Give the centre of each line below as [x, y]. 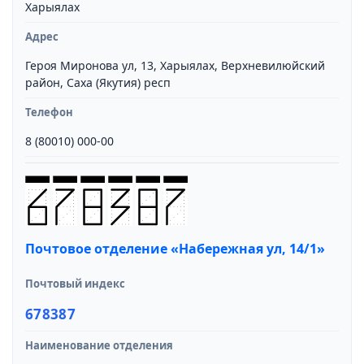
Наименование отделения [99, 345]
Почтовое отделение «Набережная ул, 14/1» [175, 249]
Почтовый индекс [75, 284]
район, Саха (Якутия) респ [98, 82]
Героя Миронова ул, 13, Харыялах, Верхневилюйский [175, 65]
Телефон [49, 112]
